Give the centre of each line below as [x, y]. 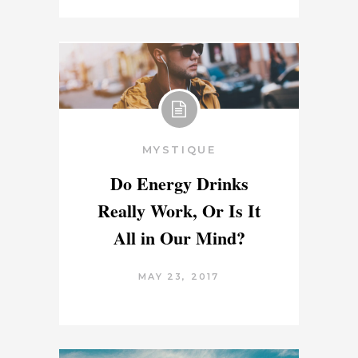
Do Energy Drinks [179, 183]
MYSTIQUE [179, 149]
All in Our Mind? [179, 237]
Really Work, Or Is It [179, 210]
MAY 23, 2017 [179, 276]
